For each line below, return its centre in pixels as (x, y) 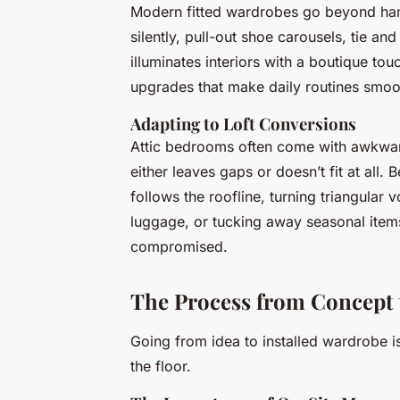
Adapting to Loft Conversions (243, 124)
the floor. (161, 367)
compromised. (179, 247)
